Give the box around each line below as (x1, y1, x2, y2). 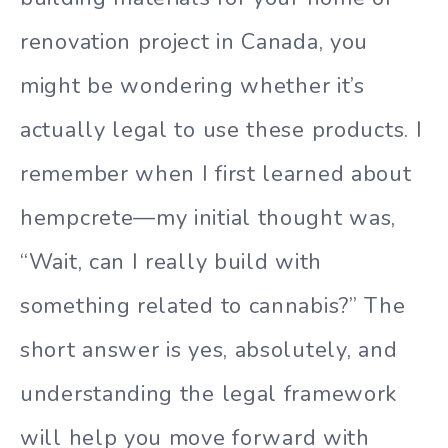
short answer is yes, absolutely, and (20, 334, 398, 365)
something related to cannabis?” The (20, 290, 406, 321)
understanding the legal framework (20, 378, 398, 409)
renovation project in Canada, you (20, 26, 369, 57)
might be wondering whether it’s (20, 70, 365, 101)
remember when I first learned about (20, 158, 412, 189)
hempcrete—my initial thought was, (20, 202, 397, 233)
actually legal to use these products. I (20, 114, 423, 145)
